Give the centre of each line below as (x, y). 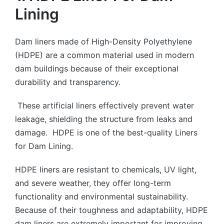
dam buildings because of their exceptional (97, 68)
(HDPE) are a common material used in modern (104, 55)
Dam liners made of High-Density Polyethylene (103, 41)
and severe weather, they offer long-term (93, 183)
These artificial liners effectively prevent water (104, 105)
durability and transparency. (68, 82)
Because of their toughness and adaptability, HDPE (111, 210)
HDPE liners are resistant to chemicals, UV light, (106, 169)
